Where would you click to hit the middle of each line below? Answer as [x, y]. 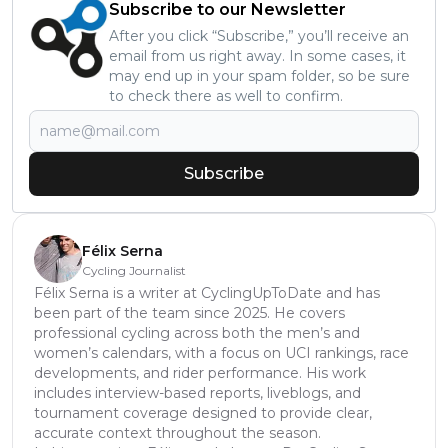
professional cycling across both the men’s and [197, 333]
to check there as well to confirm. [226, 96]
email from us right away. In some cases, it [257, 56]
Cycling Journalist [134, 271]
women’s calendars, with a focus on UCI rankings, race [221, 353]
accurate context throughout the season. [177, 433]
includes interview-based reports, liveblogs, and [197, 393]
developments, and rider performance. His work [200, 373]
